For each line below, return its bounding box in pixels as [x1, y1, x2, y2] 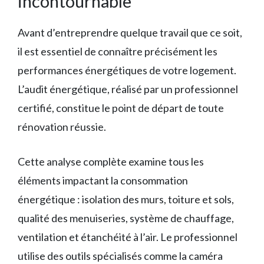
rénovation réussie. [18, 120, 106, 133]
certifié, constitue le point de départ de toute [18, 101, 224, 114]
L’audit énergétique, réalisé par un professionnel [18, 82, 238, 95]
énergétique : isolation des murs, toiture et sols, [18, 192, 234, 206]
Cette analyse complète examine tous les [18, 154, 204, 168]
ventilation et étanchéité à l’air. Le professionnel [18, 230, 237, 243]
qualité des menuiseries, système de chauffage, [18, 211, 234, 225]
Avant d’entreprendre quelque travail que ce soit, [18, 25, 242, 39]
